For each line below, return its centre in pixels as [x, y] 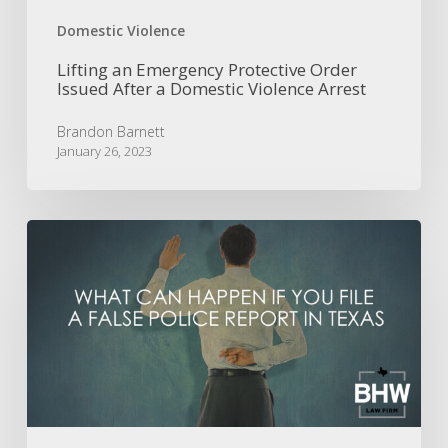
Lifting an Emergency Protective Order [206, 69]
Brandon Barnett [110, 131]
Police [47, 405]
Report [50, 427]
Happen [54, 273]
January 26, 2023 [104, 150]
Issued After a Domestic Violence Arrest [211, 88]
